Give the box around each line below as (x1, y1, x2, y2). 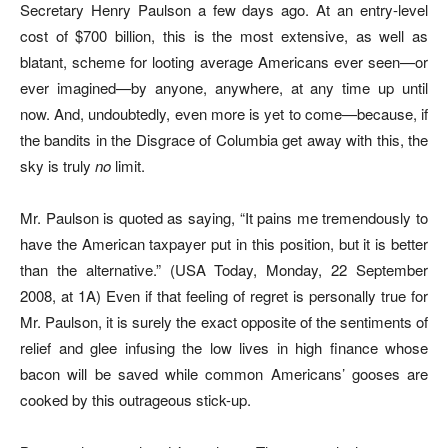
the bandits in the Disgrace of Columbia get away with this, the (20, 128, 428, 150)
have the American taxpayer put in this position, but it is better (20, 232, 428, 254)
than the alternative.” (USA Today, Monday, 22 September (20, 258, 428, 280)
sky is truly (20, 154, 95, 176)
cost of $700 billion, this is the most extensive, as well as (20, 24, 428, 46)
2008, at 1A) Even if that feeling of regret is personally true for (20, 284, 428, 306)
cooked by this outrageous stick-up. (20, 388, 251, 410)
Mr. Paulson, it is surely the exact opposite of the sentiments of (20, 310, 428, 332)
